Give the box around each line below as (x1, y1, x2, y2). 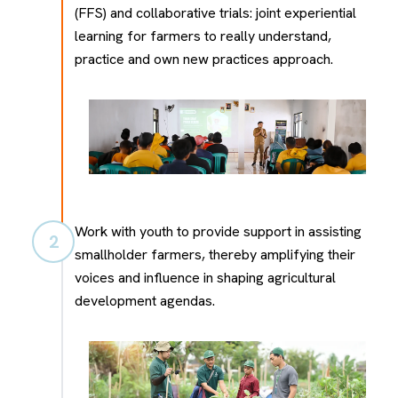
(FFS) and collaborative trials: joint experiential (75, 3, 356, 22)
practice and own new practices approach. (75, 49, 333, 68)
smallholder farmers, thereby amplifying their (75, 245, 355, 265)
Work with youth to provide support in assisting (75, 222, 362, 242)
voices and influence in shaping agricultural (75, 268, 336, 288)
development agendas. (75, 291, 215, 311)
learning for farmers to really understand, (75, 26, 331, 45)
